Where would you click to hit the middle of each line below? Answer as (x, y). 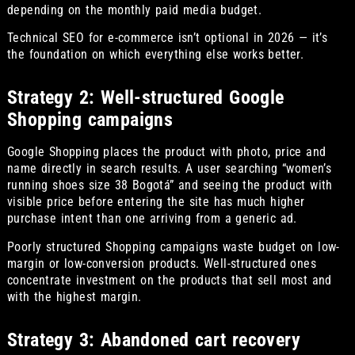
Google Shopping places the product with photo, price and (166, 152)
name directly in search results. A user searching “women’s (169, 169)
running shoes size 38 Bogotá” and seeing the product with (170, 185)
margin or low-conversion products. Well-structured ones (161, 263)
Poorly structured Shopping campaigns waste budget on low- (173, 246)
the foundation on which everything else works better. (155, 55)
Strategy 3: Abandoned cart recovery (153, 340)
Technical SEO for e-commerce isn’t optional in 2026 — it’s (167, 38)
